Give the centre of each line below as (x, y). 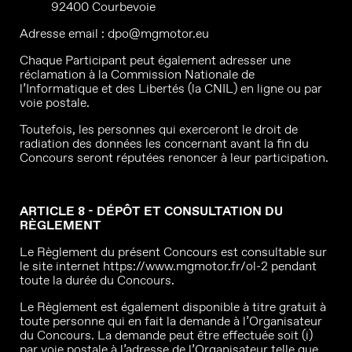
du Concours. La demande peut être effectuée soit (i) (166, 335)
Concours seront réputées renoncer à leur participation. (174, 158)
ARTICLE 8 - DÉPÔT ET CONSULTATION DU (151, 211)
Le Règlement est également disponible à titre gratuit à (173, 307)
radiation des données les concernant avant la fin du (164, 143)
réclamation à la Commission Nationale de (137, 74)
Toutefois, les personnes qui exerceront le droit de (159, 129)
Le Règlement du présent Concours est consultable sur (173, 252)
